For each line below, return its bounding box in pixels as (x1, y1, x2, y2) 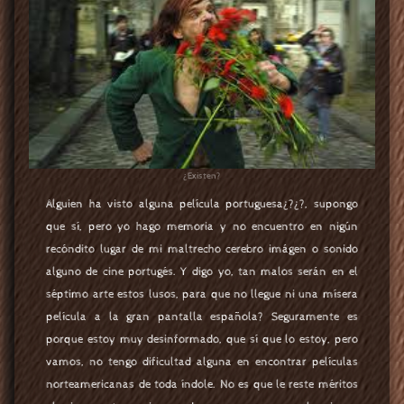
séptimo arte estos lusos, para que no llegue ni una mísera (46, 287, 358, 301)
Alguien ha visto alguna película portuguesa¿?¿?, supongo (46, 197, 358, 211)
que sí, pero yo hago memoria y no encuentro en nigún (46, 219, 358, 234)
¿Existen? (183, 171, 221, 182)
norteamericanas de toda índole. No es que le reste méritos (46, 377, 358, 391)
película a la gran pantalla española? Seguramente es (46, 309, 358, 324)
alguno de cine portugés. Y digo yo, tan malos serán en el (46, 264, 358, 279)
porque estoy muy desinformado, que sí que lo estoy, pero (46, 332, 358, 346)
